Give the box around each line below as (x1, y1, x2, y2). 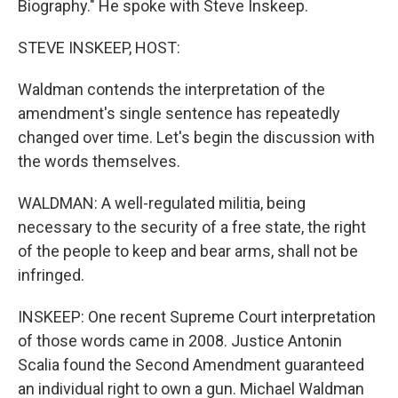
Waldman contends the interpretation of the (18, 80, 325, 99)
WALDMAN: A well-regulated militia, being (18, 194, 306, 213)
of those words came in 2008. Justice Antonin (18, 331, 342, 351)
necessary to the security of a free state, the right (18, 218, 366, 237)
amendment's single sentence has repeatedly (18, 104, 340, 123)
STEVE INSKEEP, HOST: (18, 38, 180, 58)
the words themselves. (18, 152, 180, 171)
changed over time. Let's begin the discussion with (18, 128, 375, 147)
